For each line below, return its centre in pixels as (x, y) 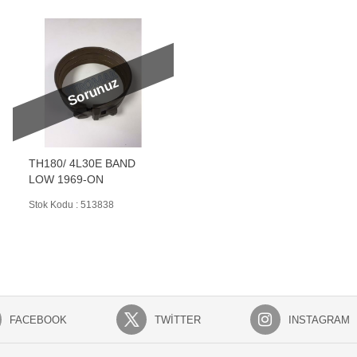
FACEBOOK (38, 320)
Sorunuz (93, 92)
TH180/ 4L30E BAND (82, 163)
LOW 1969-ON (66, 179)
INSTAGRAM (319, 320)
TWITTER (177, 320)
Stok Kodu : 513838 (71, 205)
